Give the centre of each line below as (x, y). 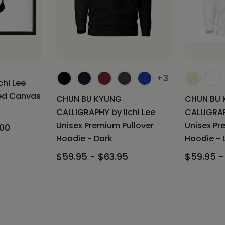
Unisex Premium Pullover (105, 126)
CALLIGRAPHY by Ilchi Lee (106, 113)
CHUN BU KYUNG (89, 99)
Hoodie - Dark (84, 139)
